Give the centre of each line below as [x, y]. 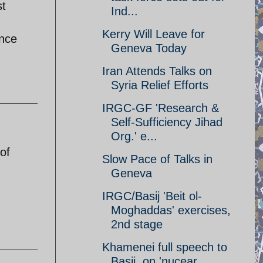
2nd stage [137, 224]
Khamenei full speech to [165, 247]
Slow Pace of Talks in [157, 159]
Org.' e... [134, 136]
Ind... [124, 11]
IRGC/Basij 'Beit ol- [152, 196]
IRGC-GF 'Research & [161, 108]
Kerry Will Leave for [154, 34]
